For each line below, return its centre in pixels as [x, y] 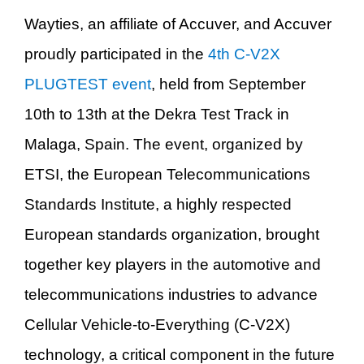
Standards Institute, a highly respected [158, 204]
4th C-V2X [244, 54]
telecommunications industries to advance [171, 294]
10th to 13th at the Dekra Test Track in [157, 114]
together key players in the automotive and [173, 264]
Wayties [52, 24]
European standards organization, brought [172, 234]
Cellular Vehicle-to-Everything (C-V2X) [157, 324]
